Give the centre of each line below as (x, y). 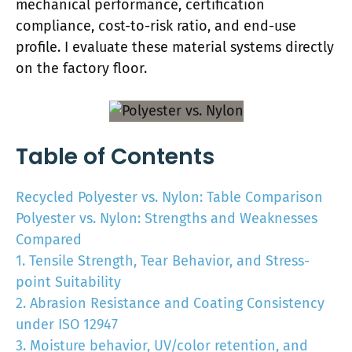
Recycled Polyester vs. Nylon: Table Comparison (169, 197)
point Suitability (68, 282)
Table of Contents (115, 157)
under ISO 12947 (67, 324)
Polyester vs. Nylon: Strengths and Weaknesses (167, 218)
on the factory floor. (83, 68)
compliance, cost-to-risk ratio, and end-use (156, 26)
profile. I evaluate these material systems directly (175, 47)
